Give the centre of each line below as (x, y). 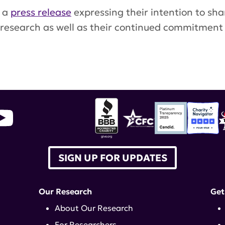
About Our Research (94, 208)
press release (41, 12)
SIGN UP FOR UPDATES (113, 158)
